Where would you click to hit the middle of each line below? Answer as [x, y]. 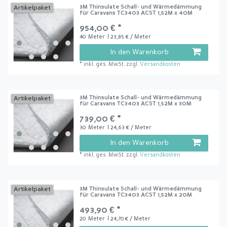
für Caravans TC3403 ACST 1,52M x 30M [136, 104]
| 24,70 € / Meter [129, 219]
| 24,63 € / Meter [129, 128]
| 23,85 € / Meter [129, 37]
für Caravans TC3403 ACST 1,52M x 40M [136, 13]
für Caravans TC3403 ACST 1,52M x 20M [136, 195]
